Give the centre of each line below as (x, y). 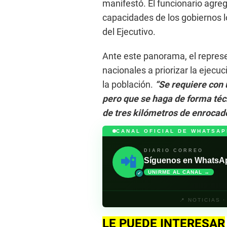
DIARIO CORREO (174, 151)
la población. (128, 84)
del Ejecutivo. (129, 31)
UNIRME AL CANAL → (179, 172)
